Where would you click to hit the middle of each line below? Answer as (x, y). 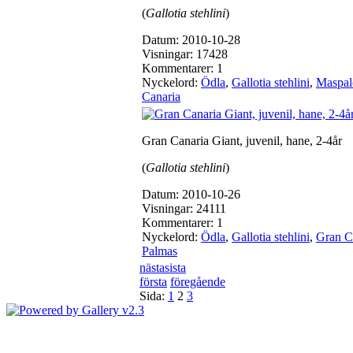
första (153, 282)
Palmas (160, 251)
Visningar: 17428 (185, 54)
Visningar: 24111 (184, 208)
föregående (198, 282)
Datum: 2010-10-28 (191, 40)
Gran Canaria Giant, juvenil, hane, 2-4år (242, 141)
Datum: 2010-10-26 (191, 194)
